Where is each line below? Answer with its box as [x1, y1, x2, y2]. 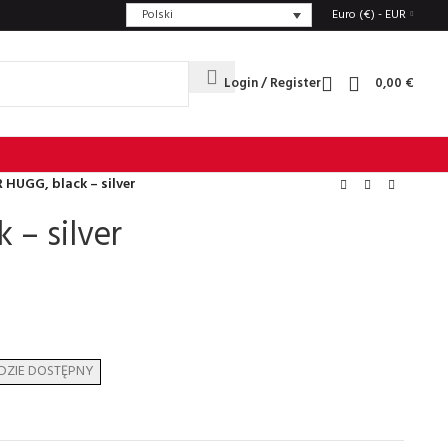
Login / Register [224, 73, 321, 94]
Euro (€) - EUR [332, 5, 406, 25]
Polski [141, 4, 173, 25]
